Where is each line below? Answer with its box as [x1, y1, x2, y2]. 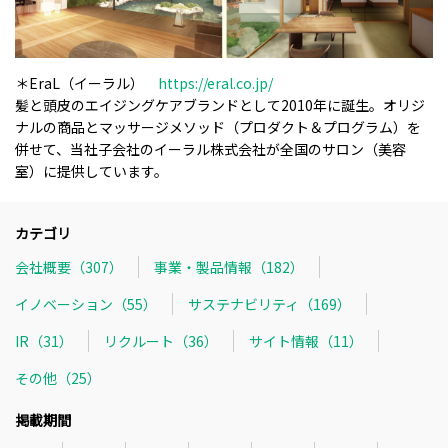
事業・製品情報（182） [154, 256, 304, 277]
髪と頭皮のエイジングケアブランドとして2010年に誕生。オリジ [15, 95, 425, 116]
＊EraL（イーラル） [15, 73, 158, 94]
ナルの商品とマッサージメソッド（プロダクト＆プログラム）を [15, 117, 421, 138]
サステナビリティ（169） [188, 293, 351, 314]
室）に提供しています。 [15, 161, 168, 182]
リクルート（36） [104, 330, 218, 351]
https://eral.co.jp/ [158, 73, 273, 94]
